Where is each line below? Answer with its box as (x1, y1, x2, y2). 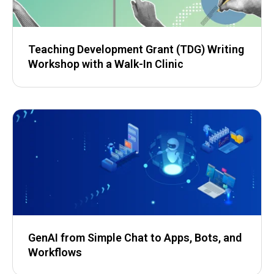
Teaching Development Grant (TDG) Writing (28, 43, 244, 56)
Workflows (28, 245, 82, 259)
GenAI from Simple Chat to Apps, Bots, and (28, 231, 242, 244)
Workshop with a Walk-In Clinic (28, 57, 183, 71)
